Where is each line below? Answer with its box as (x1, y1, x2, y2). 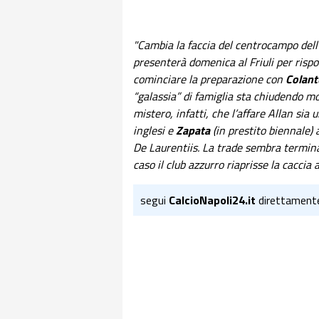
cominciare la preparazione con (133, 70, 286, 88)
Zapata (176, 122, 213, 139)
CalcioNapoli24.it (169, 192, 256, 209)
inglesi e (133, 122, 176, 139)
